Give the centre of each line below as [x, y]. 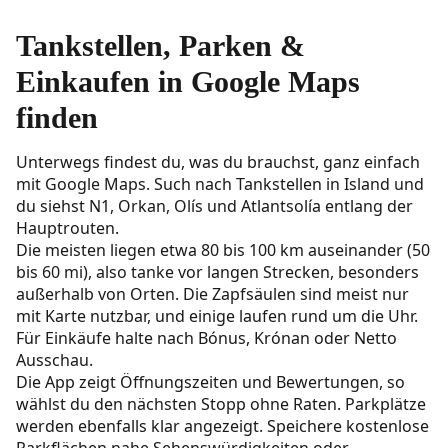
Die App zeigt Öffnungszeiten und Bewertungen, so [210, 382]
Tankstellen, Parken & [160, 46]
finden [57, 118]
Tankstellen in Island [313, 184]
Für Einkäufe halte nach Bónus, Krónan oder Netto [206, 338]
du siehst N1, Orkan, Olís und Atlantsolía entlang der [214, 206]
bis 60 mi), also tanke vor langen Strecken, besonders [217, 272]
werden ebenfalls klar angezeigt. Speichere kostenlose [222, 426]
